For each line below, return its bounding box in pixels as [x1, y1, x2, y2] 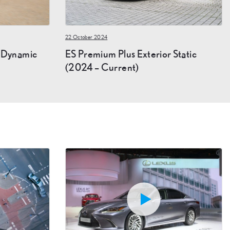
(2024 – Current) [65, 61, 139, 73]
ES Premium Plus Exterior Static [65, 47, 197, 60]
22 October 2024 [65, 34, 108, 41]
